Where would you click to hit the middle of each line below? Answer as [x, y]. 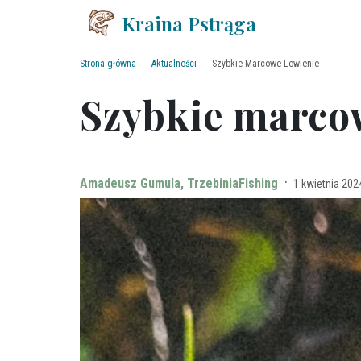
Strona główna [108, 64]
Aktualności [174, 64]
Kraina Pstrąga [189, 23]
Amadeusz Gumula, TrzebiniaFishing [179, 183]
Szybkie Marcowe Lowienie [266, 64]
